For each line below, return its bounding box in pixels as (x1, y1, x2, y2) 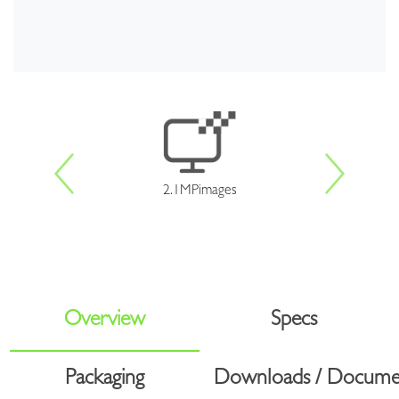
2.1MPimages (162, 183, 237, 199)
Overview (64, 310, 146, 332)
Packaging (65, 369, 145, 391)
